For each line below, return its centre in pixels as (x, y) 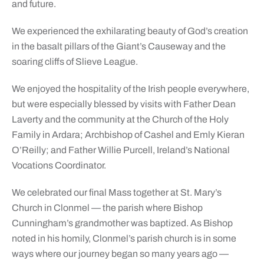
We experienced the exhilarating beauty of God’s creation (130, 31)
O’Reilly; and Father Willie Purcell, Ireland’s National (121, 150)
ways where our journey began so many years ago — (120, 254)
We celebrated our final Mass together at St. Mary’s (116, 193)
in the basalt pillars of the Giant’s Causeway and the (118, 47)
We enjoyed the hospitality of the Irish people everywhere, (130, 89)
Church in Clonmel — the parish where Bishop (107, 208)
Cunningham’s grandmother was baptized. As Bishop (122, 223)
